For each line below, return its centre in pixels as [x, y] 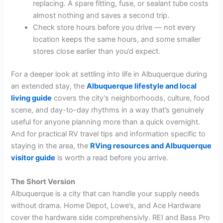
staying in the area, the [51, 146]
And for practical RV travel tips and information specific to [109, 134]
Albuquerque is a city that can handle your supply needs [106, 193]
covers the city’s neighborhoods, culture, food [131, 98]
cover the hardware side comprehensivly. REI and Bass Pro [111, 217]
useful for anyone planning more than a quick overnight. [106, 122]
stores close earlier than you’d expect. [97, 52]
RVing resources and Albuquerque [151, 146]
